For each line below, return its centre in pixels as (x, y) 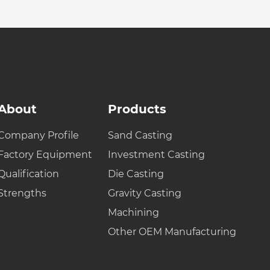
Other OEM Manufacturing (172, 232)
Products (137, 109)
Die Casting (136, 174)
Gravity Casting (144, 193)
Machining (133, 213)
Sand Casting (140, 136)
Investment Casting (156, 155)
